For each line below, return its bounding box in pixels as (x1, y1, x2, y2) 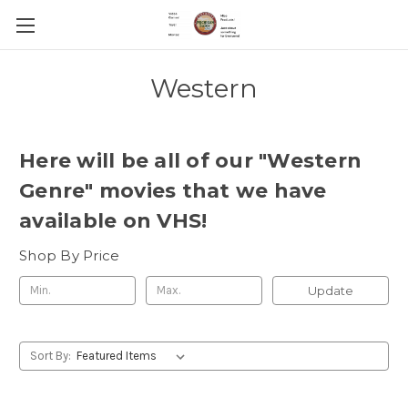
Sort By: (29, 348, 71, 362)
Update (307, 282, 353, 298)
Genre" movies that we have (19, 178, 327, 203)
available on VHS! (19, 209, 208, 233)
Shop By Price (19, 246, 120, 264)
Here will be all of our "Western (19, 148, 362, 173)
